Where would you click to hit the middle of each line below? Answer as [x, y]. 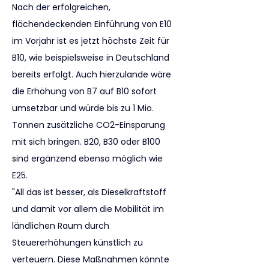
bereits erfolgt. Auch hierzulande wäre [93, 74]
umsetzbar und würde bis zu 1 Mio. [84, 108]
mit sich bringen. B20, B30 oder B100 [87, 142]
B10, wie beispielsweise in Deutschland [92, 58]
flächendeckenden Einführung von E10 [93, 24]
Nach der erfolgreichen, [62, 7]
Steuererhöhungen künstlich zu [79, 243]
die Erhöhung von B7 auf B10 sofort [86, 91]
